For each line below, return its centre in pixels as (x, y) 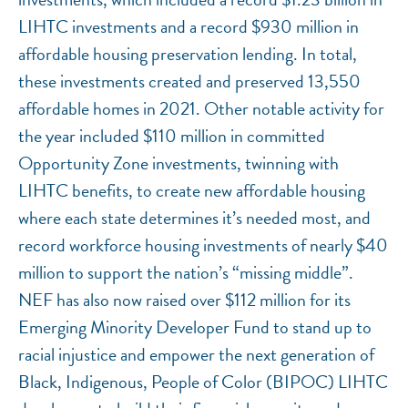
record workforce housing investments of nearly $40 (203, 245)
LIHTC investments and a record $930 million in (189, 27)
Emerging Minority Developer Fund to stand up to (195, 327)
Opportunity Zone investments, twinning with (178, 163)
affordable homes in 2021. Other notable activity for (201, 109)
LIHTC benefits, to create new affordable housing (192, 191)
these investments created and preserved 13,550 (189, 82)
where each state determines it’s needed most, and (194, 218)
